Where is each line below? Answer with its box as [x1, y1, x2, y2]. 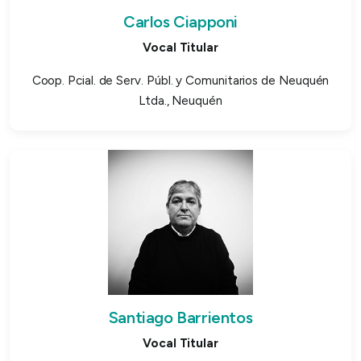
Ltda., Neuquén [139, 93, 222, 108]
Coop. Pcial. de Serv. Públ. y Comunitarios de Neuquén [31, 73, 330, 88]
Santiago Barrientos [108, 307, 253, 327]
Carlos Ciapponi [123, 11, 238, 31]
